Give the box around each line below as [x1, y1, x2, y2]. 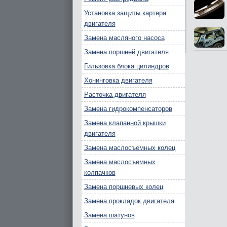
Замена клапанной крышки [84, 119, 166, 127]
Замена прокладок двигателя [84, 197, 174, 205]
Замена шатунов [84, 211, 135, 219]
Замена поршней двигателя [84, 48, 169, 56]
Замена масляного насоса [84, 34, 165, 42]
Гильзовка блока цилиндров [84, 62, 169, 70]
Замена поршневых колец [84, 183, 163, 191]
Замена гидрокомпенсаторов [84, 105, 172, 112]
